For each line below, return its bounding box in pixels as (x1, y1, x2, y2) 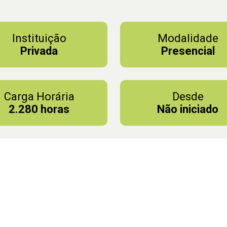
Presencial (161, 45, 215, 57)
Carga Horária (4, 90, 74, 103)
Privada (20, 45, 58, 57)
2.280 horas (9, 103, 70, 116)
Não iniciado (157, 103, 219, 116)
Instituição (12, 32, 66, 45)
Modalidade (157, 32, 218, 45)
